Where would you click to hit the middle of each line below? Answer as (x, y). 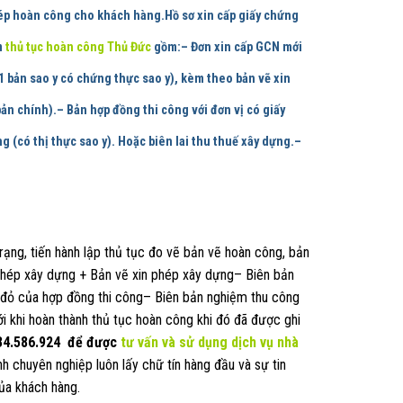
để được (92, 342)
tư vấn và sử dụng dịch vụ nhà (210, 342)
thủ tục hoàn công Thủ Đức (78, 47)
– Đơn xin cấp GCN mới (242, 47)
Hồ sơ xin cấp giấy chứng (232, 15)
